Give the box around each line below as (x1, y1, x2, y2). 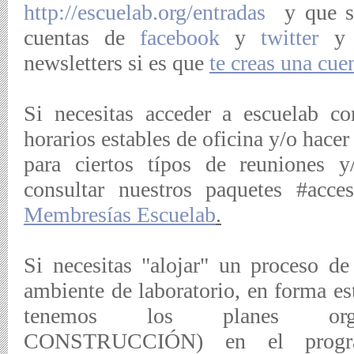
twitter (261, 25, 319, 50)
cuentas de (24, 25, 141, 50)
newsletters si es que (24, 51, 209, 75)
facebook (140, 25, 220, 50)
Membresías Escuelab (24, 202, 216, 227)
